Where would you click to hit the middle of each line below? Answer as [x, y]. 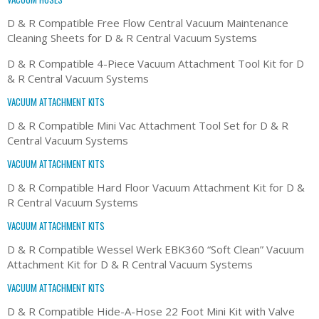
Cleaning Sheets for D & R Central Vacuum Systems [132, 37]
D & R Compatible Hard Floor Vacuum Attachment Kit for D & [156, 187]
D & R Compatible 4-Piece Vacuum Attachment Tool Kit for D [156, 63]
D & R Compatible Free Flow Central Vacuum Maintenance [148, 22]
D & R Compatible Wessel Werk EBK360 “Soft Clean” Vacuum [156, 249]
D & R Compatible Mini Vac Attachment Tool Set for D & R [148, 125]
